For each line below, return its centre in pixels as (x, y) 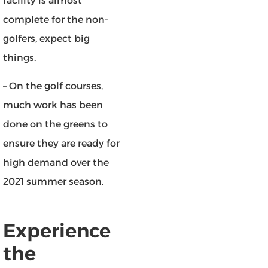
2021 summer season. (53, 181)
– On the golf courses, (53, 86)
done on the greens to (55, 124)
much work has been (53, 105)
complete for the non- (56, 20)
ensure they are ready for (61, 143)
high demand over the (56, 162)
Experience (57, 230)
